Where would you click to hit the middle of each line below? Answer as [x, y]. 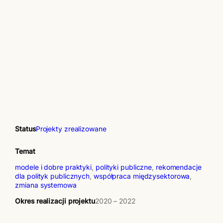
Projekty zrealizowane [71, 129]
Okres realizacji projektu [55, 201]
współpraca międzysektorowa [142, 176]
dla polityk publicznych [53, 176]
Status [25, 129]
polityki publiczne [124, 167]
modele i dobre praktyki [54, 167]
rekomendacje [178, 167]
